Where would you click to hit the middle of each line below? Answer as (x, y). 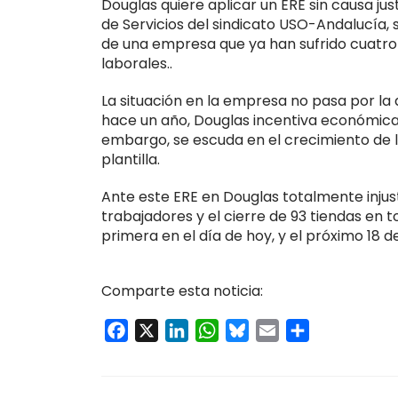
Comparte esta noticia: (182, 291)
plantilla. (131, 159)
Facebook (163, 330)
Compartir (346, 330)
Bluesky (275, 330)
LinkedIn (216, 330)
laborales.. (137, 63)
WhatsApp (256, 330)
